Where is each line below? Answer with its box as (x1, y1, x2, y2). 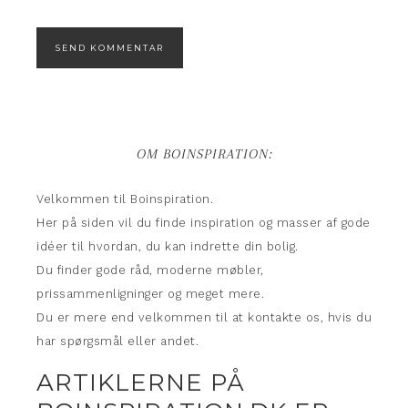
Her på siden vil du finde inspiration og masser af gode (36, 216, 371, 229)
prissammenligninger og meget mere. (36, 287, 264, 301)
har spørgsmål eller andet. (36, 334, 199, 348)
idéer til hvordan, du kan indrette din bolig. (36, 240, 299, 253)
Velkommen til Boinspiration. (36, 192, 213, 206)
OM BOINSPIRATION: (136, 146, 272, 162)
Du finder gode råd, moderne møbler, (36, 263, 264, 277)
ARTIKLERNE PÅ (36, 368, 245, 397)
